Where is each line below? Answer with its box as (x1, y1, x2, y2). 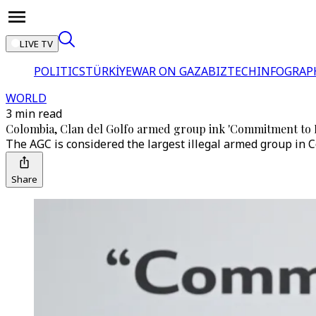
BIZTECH (208, 63, 257, 79)
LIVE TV (20, 37, 53, 50)
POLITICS (34, 63, 85, 79)
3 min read (6, 106, 62, 121)
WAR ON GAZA (132, 63, 208, 79)
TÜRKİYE (85, 63, 132, 79)
